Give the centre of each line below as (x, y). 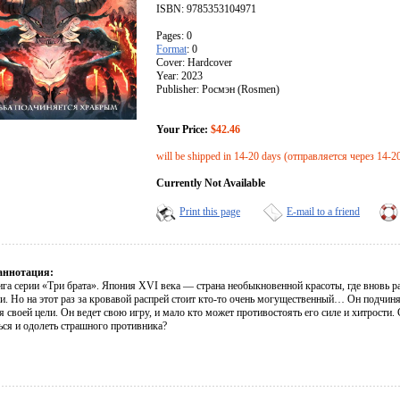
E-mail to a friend (323, 212)
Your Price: (182, 130)
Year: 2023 (179, 76)
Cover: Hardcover (194, 63)
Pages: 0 (174, 36)
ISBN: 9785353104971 (206, 9)
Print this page (210, 212)
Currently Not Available (211, 183)
